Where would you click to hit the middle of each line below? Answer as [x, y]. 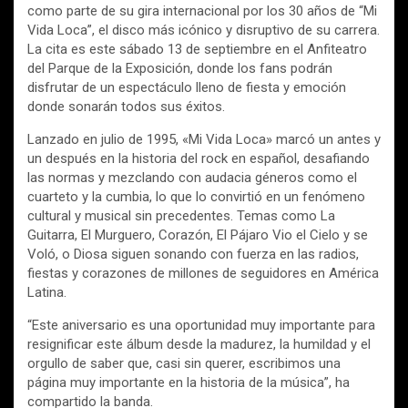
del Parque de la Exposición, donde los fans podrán [180, 69]
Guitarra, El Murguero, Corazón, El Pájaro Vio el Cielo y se [198, 235]
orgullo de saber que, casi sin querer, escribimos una [184, 364]
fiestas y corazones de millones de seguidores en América [203, 274]
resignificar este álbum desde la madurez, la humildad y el [199, 345]
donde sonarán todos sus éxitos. [126, 107]
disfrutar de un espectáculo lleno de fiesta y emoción [187, 88]
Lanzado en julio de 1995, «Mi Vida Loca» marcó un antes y [204, 140]
